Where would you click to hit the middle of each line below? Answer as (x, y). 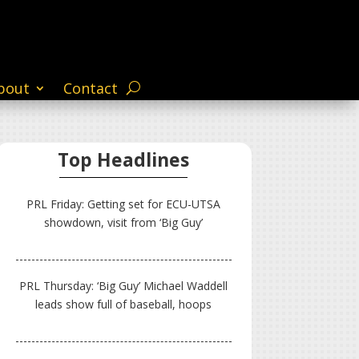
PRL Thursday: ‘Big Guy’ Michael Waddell (124, 286)
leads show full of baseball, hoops (124, 305)
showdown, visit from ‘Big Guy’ (124, 223)
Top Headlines (124, 160)
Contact (91, 88)
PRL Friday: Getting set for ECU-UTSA (124, 204)
